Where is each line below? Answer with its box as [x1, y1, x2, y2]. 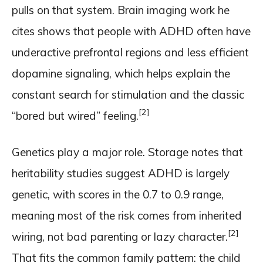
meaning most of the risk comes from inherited [12, 208, 242, 222]
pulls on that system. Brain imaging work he [12, 2, 230, 17]
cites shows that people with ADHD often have [12, 23, 251, 38]
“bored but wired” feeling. [12, 108, 139, 123]
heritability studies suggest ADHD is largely [12, 166, 230, 180]
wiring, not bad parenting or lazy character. [12, 229, 228, 244]
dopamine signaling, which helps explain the [12, 66, 230, 80]
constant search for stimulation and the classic [12, 87, 244, 102]
